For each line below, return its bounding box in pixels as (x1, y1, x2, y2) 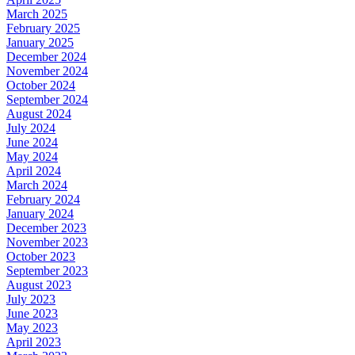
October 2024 (6, 78, 75, 93)
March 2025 (6, 7, 67, 21)
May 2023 (6, 321, 58, 335)
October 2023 (6, 250, 75, 264)
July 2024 (6, 121, 55, 136)
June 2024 (6, 136, 58, 150)
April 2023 (6, 335, 61, 349)
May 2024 (6, 150, 58, 164)
